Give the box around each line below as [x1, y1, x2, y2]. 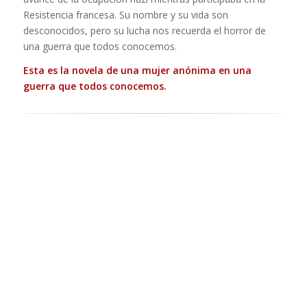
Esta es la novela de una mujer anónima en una [23, 64, 251, 77]
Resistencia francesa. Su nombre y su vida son [23, 8, 228, 22]
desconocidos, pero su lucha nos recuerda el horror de [23, 24, 266, 38]
